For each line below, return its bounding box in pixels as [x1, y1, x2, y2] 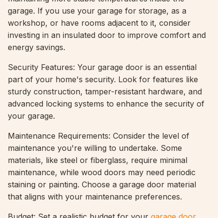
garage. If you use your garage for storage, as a [8, 6, 186, 16]
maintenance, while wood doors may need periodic [8, 167, 196, 177]
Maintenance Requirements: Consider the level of [8, 131, 189, 141]
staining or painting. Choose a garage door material [8, 180, 196, 189]
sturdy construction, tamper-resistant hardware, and [8, 87, 202, 96]
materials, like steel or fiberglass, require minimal [8, 155, 187, 165]
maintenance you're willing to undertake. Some [8, 143, 182, 153]
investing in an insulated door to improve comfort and [8, 30, 206, 40]
